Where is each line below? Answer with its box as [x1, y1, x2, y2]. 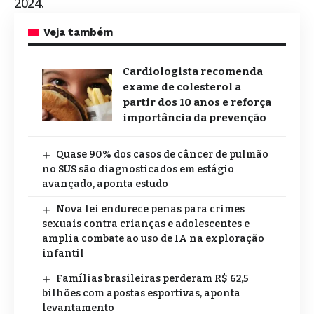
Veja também [43, 26, 113, 39]
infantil [42, 247, 84, 260]
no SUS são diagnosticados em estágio [42, 163, 234, 176]
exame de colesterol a [123, 81, 241, 94]
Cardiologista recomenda [123, 65, 263, 78]
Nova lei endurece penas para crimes [55, 203, 245, 216]
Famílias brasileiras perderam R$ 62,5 [55, 273, 249, 285]
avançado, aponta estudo [42, 178, 168, 191]
